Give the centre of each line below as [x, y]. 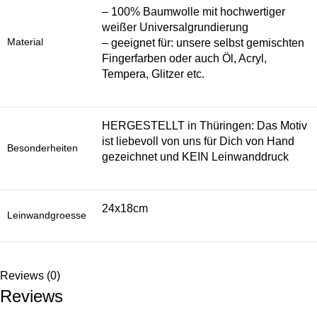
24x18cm [125, 208]
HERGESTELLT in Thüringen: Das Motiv [204, 125]
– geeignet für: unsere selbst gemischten [203, 42]
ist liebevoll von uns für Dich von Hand [198, 141]
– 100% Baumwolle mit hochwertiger [194, 11]
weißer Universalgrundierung [175, 27]
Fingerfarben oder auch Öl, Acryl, [184, 58]
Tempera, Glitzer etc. [153, 74]
